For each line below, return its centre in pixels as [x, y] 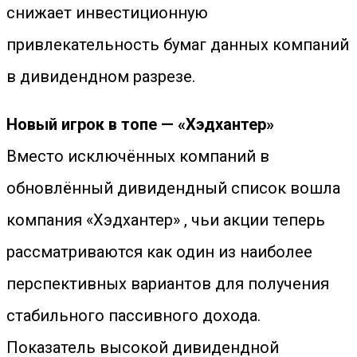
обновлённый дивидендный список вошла [173, 188]
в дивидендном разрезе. [101, 76]
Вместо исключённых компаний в [138, 156]
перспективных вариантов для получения [168, 284]
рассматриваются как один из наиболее [159, 252]
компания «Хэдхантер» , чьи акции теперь [166, 220]
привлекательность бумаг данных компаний [178, 45]
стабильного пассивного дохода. [133, 316]
